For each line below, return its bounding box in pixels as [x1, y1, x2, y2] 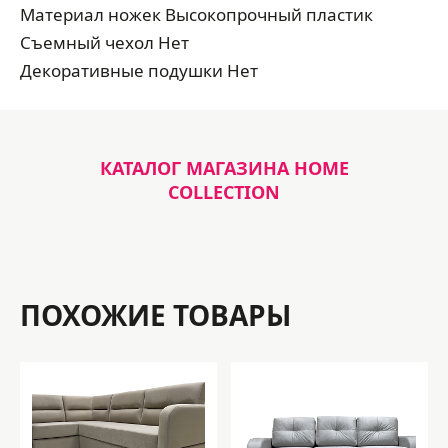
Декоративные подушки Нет [20, 59, 258, 82]
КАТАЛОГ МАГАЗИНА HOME [99, 156, 349, 180]
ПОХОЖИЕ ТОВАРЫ [20, 296, 291, 334]
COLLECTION [168, 180, 280, 204]
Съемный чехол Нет [20, 31, 189, 54]
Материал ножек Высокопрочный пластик [20, 3, 373, 26]
